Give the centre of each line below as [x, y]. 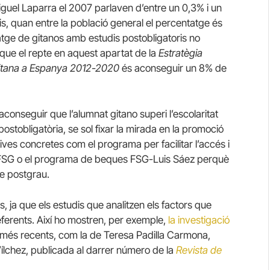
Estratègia [181, 53]
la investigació [199, 220]
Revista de [199, 250]
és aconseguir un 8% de [174, 68]
